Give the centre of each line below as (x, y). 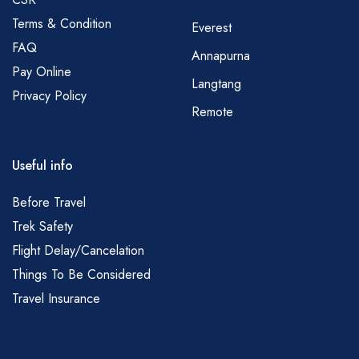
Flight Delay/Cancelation (80, 251)
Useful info (42, 166)
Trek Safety (42, 227)
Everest (212, 28)
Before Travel (49, 203)
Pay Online (42, 71)
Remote (212, 112)
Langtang (216, 84)
